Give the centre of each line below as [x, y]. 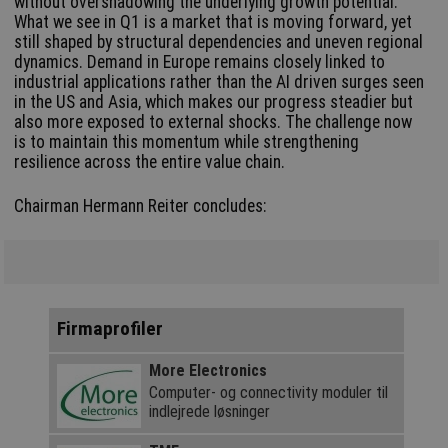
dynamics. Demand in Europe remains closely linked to [200, 62]
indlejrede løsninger [209, 411]
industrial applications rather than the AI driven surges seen [219, 82]
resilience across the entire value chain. [150, 162]
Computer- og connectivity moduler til [268, 392]
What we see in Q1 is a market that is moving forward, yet [213, 22]
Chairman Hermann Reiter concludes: [140, 206]
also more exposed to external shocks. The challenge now [213, 122]
